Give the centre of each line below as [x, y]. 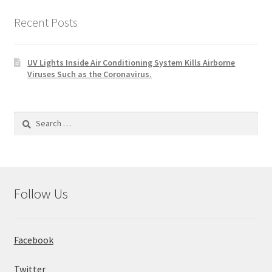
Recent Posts [46, 22]
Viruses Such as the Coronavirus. [90, 74]
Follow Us [41, 193]
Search [26, 117]
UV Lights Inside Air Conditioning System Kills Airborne [131, 62]
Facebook [33, 240]
